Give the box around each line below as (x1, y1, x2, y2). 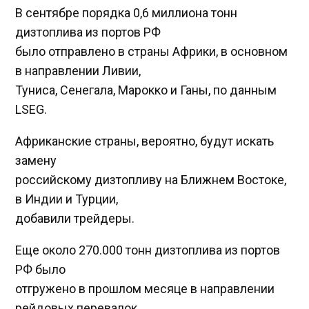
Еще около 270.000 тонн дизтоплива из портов (15, 243, 281, 258)
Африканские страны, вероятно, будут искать (15, 134, 275, 149)
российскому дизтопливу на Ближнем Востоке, (15, 172, 287, 188)
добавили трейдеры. (15, 211, 135, 226)
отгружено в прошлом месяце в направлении (15, 281, 275, 297)
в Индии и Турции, (15, 192, 119, 207)
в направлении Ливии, (15, 63, 141, 79)
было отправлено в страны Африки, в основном (15, 44, 288, 59)
